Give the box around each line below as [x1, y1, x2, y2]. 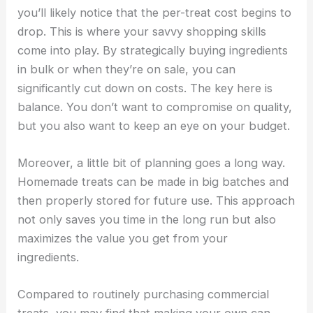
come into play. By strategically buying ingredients [17, 43, 289, 57]
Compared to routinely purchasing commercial [17, 287, 270, 302]
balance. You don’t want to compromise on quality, [17, 99, 293, 114]
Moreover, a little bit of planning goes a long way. [17, 156, 286, 170]
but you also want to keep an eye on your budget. [17, 118, 294, 133]
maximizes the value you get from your [17, 231, 228, 246]
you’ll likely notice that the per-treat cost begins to [17, 5, 292, 20]
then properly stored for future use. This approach [17, 194, 296, 208]
